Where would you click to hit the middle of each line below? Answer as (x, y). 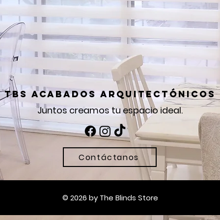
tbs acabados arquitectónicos (110, 94)
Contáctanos (109, 157)
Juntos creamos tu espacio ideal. (110, 110)
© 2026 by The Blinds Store (110, 198)
